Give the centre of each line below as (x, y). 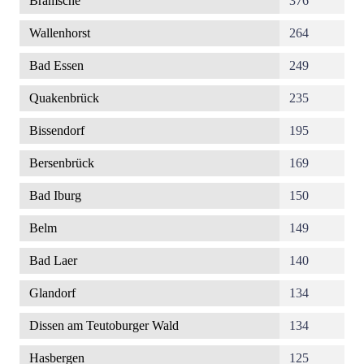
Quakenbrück (64, 98)
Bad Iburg (55, 196)
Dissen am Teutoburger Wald (104, 326)
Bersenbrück (62, 163)
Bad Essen (56, 66)
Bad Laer (53, 261)
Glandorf (52, 293)
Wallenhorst (60, 33)
